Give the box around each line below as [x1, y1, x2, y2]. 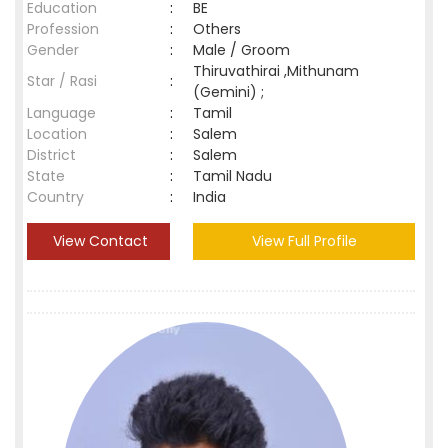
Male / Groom [193, 40, 298, 60]
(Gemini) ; [193, 82, 264, 102]
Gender [27, 40, 79, 60]
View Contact [49, 231, 148, 251]
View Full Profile [251, 231, 357, 251]
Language [27, 103, 96, 123]
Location [27, 124, 87, 144]
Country [27, 187, 84, 207]
